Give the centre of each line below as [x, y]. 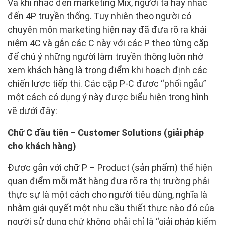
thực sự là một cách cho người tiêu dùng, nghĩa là [107, 195]
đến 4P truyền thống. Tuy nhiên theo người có [99, 16]
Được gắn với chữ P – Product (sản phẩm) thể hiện [110, 168]
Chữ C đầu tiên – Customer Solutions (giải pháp [106, 133]
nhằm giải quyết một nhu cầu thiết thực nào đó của [111, 208]
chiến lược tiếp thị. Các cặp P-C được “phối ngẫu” [107, 84]
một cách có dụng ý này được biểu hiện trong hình [108, 97]
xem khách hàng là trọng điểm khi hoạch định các [107, 70]
